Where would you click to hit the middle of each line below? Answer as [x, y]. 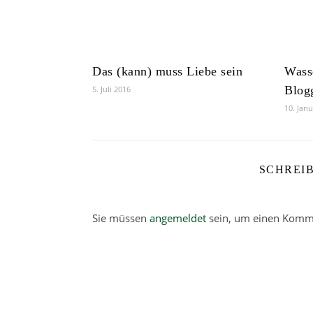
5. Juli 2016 [111, 89]
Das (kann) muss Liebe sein [167, 71]
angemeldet [178, 218]
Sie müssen [121, 218]
